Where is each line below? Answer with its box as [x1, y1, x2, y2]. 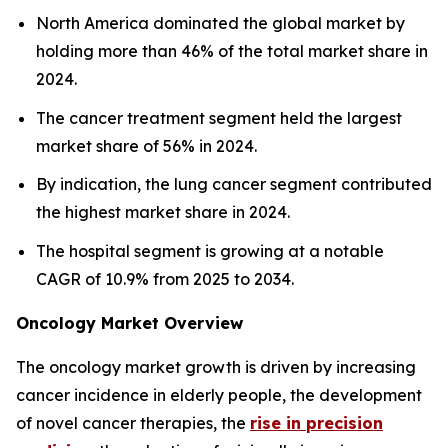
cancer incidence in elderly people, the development [16, 384, 422, 405]
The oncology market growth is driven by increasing [16, 356, 416, 377]
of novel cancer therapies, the [16, 412, 250, 433]
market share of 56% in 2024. [36, 135, 257, 156]
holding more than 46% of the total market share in [36, 40, 428, 61]
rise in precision [250, 412, 383, 433]
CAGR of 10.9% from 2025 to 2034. [36, 268, 294, 289]
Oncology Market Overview [16, 312, 243, 333]
